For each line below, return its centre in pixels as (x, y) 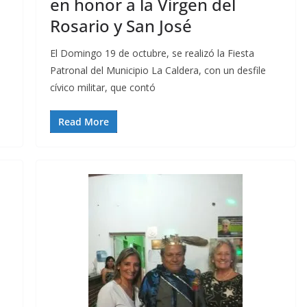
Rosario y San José (121, 26)
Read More (83, 122)
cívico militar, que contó (102, 88)
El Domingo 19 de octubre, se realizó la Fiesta (152, 53)
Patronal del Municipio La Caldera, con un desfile (158, 71)
